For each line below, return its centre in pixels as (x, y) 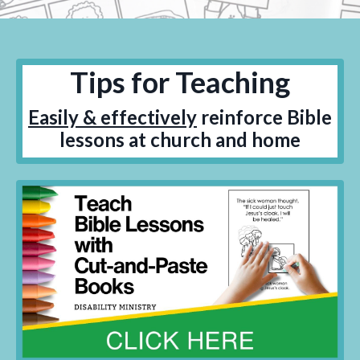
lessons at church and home (180, 139)
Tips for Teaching (180, 82)
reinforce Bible (264, 117)
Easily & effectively (112, 117)
